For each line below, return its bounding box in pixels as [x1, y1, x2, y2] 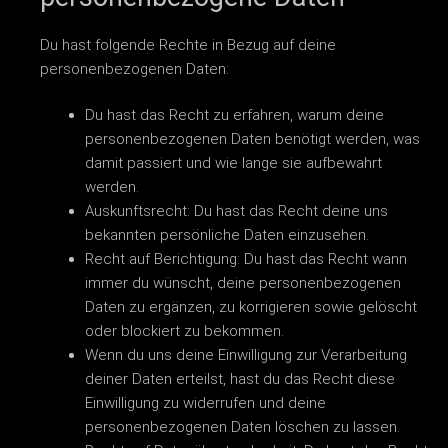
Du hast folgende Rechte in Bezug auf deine [40, 35, 336, 54]
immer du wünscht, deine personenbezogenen [85, 274, 401, 293]
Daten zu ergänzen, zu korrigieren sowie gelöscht [85, 298, 417, 317]
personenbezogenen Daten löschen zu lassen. [85, 418, 400, 437]
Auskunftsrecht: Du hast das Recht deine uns [85, 202, 388, 221]
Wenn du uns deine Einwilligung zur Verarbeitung [85, 346, 407, 365]
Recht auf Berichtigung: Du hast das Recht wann [85, 250, 407, 269]
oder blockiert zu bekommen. [85, 322, 284, 341]
